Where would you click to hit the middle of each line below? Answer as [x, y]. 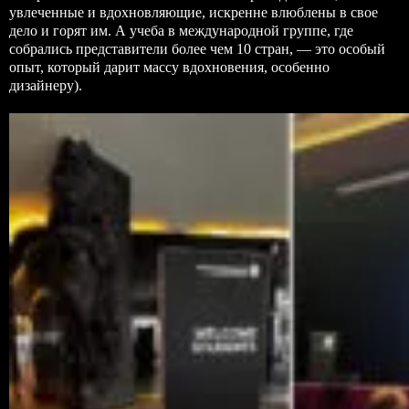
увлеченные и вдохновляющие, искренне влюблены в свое [194, 12]
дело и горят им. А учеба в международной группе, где [181, 31]
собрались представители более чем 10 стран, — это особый [197, 49]
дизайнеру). [46, 85]
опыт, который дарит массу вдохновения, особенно [169, 67]
